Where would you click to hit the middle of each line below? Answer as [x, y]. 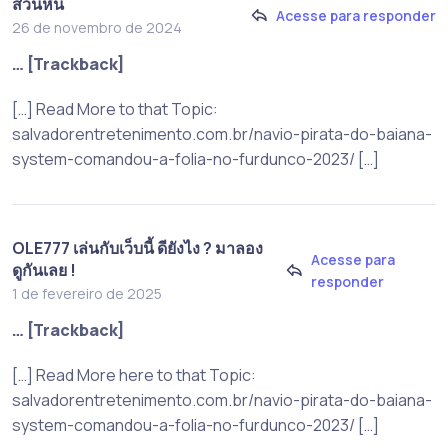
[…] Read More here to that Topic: [134, 374]
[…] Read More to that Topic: [115, 108]
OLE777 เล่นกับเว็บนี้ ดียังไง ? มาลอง [137, 247]
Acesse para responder [356, 16]
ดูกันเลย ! [44, 269]
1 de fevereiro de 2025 [87, 293]
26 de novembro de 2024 [97, 27]
